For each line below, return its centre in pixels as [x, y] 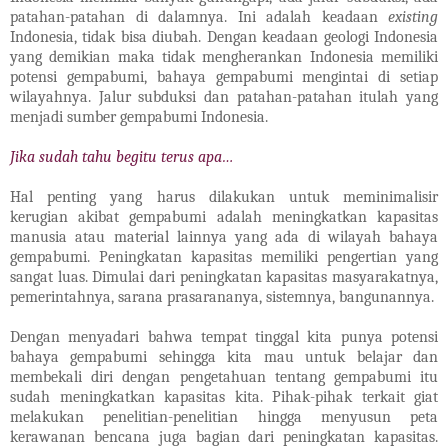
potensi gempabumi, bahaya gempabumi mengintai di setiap [224, 77]
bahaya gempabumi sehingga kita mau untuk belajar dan [224, 357]
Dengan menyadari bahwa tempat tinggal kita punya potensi [224, 337]
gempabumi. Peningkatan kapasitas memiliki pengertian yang [224, 257]
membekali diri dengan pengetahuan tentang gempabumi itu [224, 377]
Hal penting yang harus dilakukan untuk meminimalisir [224, 197]
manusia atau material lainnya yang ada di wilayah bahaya [224, 237]
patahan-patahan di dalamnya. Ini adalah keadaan [199, 17]
